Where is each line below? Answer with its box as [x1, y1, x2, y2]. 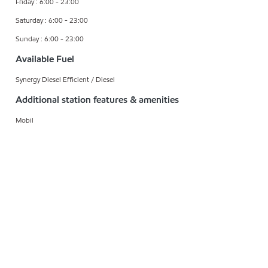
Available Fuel [16, 52, 74, 65]
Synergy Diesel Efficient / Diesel [16, 74, 115, 84]
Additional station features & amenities [16, 93, 179, 106]
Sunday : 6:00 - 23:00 [16, 33, 84, 44]
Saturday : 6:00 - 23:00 [16, 14, 88, 25]
